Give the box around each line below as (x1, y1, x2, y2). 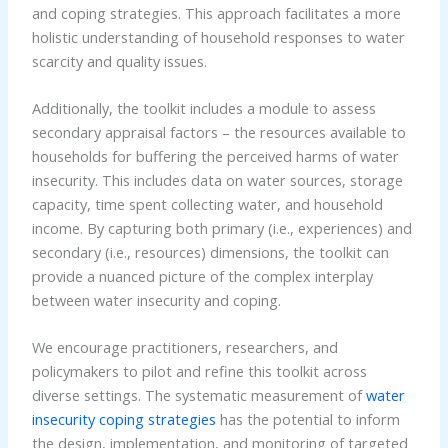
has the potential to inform (215, 409, 400, 430)
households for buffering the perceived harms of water (31, 145, 399, 166)
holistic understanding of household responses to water (31, 26, 405, 47)
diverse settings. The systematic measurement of (31, 385, 366, 406)
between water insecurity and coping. (31, 289, 281, 310)
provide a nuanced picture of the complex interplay (31, 265, 373, 286)
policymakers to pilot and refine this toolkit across (31, 361, 367, 382)
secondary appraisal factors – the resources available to (31, 121, 406, 142)
